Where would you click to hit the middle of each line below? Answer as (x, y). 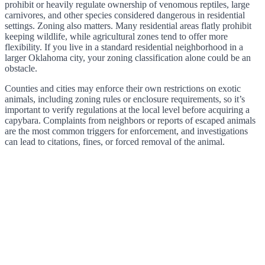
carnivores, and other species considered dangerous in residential (125, 15)
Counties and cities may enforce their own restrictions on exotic (123, 89)
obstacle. (21, 69)
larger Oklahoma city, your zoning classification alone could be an (128, 58)
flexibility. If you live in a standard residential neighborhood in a (124, 47)
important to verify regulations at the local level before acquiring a (127, 110)
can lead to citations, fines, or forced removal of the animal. (115, 142)
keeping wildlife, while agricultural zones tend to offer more (116, 37)
